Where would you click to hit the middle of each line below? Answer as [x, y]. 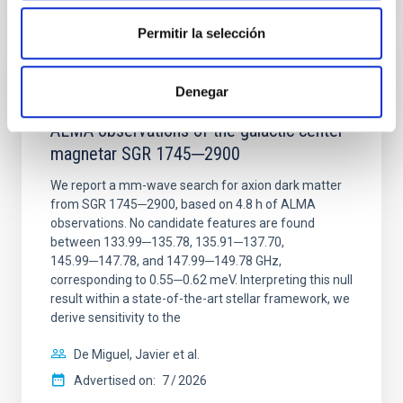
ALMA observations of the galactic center [197, 130]
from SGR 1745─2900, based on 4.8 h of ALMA [183, 204]
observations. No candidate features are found [183, 223]
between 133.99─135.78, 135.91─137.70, [167, 242]
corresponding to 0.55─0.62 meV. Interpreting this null [201, 280]
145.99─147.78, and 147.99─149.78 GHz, [166, 261]
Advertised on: [115, 381]
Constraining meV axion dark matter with [193, 107]
